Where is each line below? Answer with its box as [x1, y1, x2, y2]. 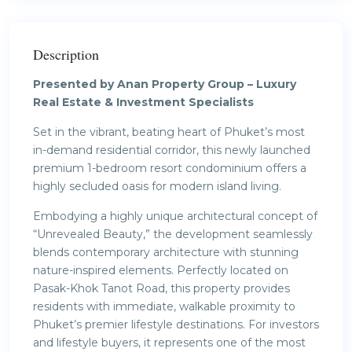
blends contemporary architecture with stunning [33, 244, 299, 259]
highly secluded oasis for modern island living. [33, 178, 281, 193]
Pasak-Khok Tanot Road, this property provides [33, 280, 290, 295]
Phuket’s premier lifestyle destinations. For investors [33, 317, 319, 332]
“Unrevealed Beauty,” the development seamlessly [33, 226, 313, 241]
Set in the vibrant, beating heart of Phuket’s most [33, 124, 305, 139]
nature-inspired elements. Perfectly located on [33, 262, 288, 277]
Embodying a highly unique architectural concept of [33, 208, 317, 223]
